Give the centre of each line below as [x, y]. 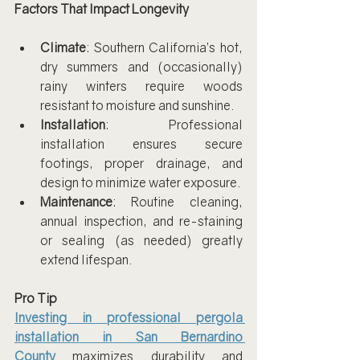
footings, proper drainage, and [141, 163]
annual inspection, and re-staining [141, 221]
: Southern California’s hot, [164, 47]
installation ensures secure [141, 144]
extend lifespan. [86, 260]
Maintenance [76, 202]
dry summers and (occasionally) [141, 67]
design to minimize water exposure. [141, 182]
